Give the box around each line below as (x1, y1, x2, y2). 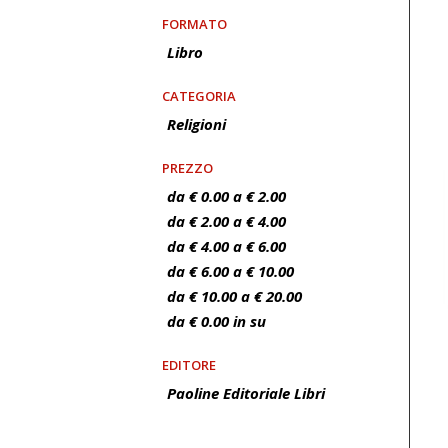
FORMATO (162, 15, 227, 33)
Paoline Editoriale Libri (167, 383, 325, 403)
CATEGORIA (162, 87, 236, 105)
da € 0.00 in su (167, 311, 266, 331)
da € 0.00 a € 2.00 (167, 186, 286, 206)
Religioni (167, 114, 226, 134)
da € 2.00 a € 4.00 (167, 211, 286, 231)
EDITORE (162, 356, 216, 374)
